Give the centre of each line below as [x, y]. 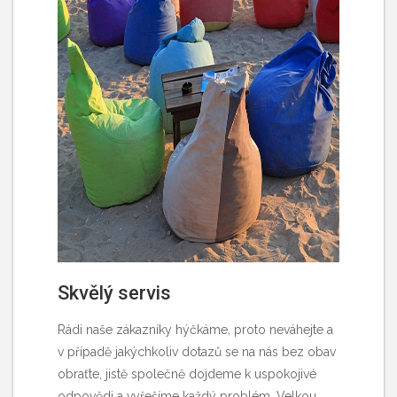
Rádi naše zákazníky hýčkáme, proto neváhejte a [195, 329]
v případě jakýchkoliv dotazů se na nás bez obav [197, 351]
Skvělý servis [114, 293]
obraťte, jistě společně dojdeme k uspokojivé [187, 374]
